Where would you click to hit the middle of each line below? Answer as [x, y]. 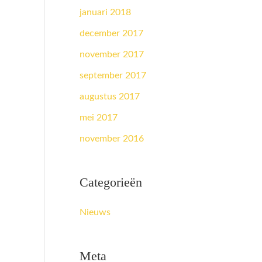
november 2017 [112, 55]
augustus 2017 [110, 97]
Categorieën [111, 182]
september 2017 [113, 76]
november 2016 [112, 139]
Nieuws [95, 212]
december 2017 [111, 34]
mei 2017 [99, 118]
